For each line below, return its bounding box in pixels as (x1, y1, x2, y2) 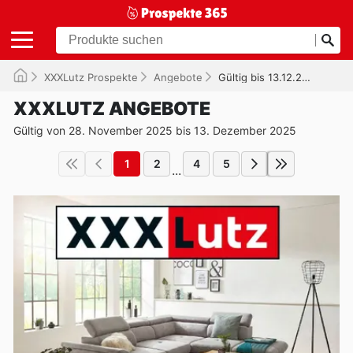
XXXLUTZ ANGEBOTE (13, 97, 210, 120)
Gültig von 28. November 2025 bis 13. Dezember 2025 (13, 123, 296, 137)
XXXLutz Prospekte (44, 70, 138, 84)
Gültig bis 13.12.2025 (218, 70, 302, 84)
